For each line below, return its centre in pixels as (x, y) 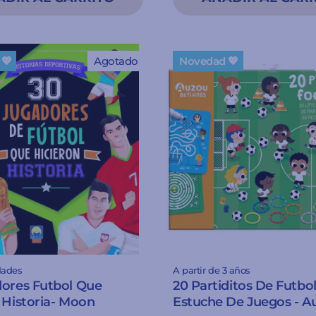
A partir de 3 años (212, 271)
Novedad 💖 (209, 61)
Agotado (116, 61)
